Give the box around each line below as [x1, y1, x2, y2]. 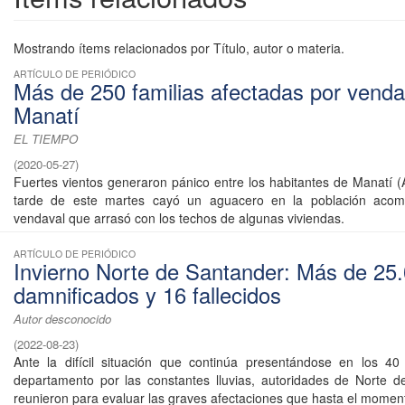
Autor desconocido [14, 310, 111, 328]
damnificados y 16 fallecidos [14, 279, 281, 311]
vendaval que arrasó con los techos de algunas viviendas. [14, 209, 344, 228]
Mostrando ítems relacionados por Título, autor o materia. [14, 39, 344, 58]
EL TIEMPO [14, 130, 78, 148]
